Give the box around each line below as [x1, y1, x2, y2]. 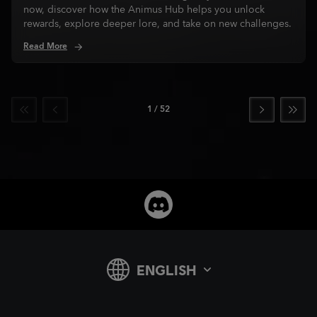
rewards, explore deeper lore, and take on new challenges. [23, 16, 292, 33]
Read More [23, 39, 67, 54]
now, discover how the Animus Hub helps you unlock [23, 1, 265, 18]
